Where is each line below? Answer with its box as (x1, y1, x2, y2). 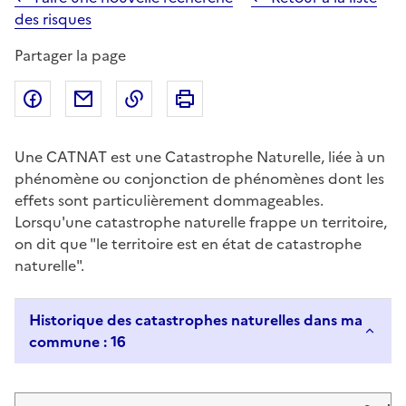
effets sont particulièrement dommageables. (14, 189, 324, 212)
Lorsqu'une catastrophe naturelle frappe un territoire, (14, 211, 387, 234)
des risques (14, 8, 92, 31)
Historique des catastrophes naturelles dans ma (29, 309, 362, 332)
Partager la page (14, 44, 126, 67)
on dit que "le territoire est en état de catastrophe (14, 233, 362, 256)
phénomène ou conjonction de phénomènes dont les (14, 168, 384, 190)
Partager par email (101, 88, 227, 111)
